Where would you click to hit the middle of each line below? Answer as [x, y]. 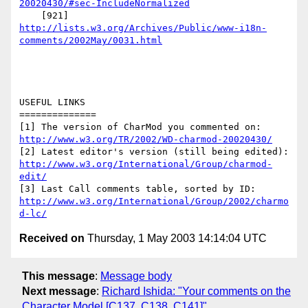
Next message [59, 291]
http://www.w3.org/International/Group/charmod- [146, 164]
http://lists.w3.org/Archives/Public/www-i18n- [143, 28]
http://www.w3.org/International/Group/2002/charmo [154, 201]
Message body [136, 276]
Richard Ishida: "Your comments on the [196, 291]
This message [58, 276]
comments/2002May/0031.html [91, 41]
